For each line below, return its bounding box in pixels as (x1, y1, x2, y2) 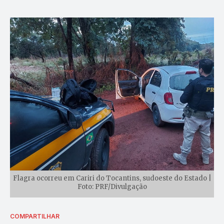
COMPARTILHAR (10, 212, 59, 220)
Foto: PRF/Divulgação (77, 182, 147, 191)
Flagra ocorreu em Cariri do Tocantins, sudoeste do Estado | (12, 173, 211, 182)
